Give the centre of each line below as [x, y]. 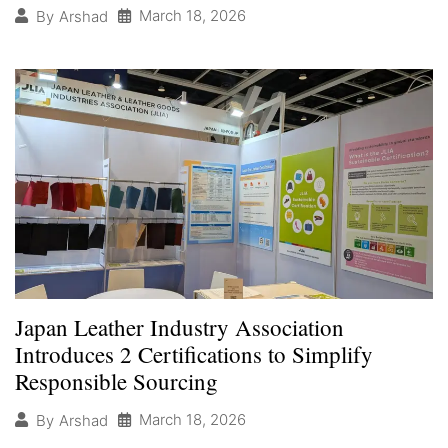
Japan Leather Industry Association [179, 327]
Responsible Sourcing [116, 381]
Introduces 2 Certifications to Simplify [194, 354]
